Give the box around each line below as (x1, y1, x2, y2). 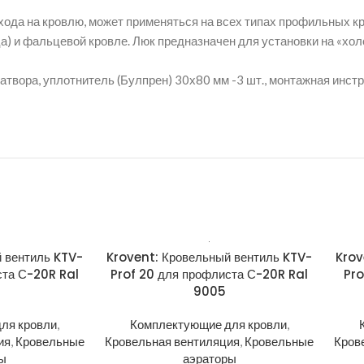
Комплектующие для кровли (129, 317, 287, 331)
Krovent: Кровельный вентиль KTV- (106, 249, 313, 266)
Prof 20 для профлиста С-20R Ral (110, 266, 309, 283)
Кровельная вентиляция (105, 334, 240, 349)
